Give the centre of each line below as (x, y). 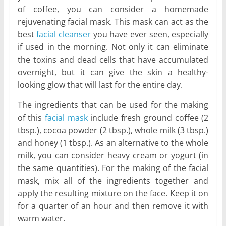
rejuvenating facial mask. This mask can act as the (113, 22)
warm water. (41, 219)
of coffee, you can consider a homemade (113, 9)
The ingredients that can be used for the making (113, 105)
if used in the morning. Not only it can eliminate (113, 47)
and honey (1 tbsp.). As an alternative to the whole (113, 143)
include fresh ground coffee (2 (148, 118)
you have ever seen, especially (150, 35)
